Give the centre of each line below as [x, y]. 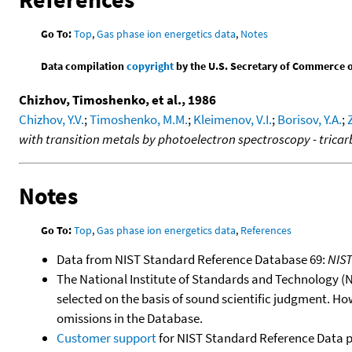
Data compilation [84, 66]
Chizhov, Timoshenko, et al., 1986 [117, 99]
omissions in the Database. [130, 318]
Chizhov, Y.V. [51, 119]
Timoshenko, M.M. [139, 119]
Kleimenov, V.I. [233, 119]
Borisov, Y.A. [310, 119]
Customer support [106, 337]
